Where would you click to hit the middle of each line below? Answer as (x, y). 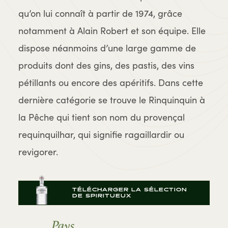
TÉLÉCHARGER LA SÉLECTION (130, 190)
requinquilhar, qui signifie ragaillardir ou (101, 134)
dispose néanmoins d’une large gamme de (107, 48)
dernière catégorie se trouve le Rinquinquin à (112, 99)
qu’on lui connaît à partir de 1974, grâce (100, 13)
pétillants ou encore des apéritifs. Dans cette (111, 82)
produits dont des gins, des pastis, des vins (106, 65)
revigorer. (38, 151)
